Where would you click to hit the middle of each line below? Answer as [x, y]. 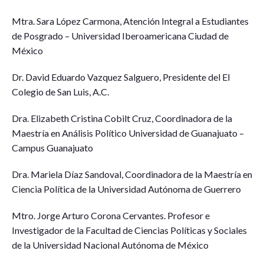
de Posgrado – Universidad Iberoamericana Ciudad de [120, 36]
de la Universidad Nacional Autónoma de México [110, 245]
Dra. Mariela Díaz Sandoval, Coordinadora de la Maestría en [132, 174]
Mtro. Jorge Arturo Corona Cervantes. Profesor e [111, 215]
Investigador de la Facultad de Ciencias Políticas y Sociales [129, 230]
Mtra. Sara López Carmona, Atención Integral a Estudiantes [130, 21]
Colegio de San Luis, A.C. [60, 92]
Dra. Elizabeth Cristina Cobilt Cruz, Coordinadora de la [122, 118]
